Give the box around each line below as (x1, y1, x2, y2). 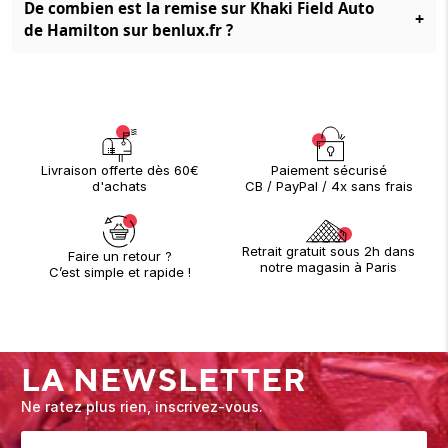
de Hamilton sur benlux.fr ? (24, 20, 233, 40)
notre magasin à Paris (260, 259, 397, 275)
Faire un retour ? (67, 248, 172, 264)
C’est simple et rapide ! (48, 264, 191, 280)
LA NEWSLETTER (21, 360, 307, 399)
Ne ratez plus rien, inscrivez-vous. (21, 398, 263, 415)
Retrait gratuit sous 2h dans (242, 243, 415, 259)
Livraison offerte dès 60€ (40, 162, 199, 178)
